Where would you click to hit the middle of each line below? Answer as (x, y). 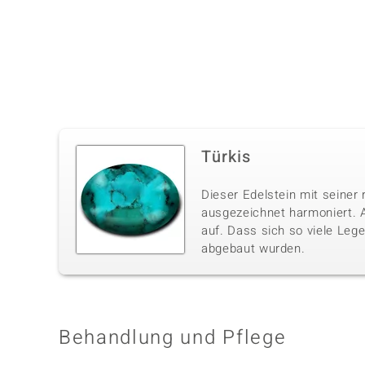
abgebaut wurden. (253, 249)
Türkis (226, 157)
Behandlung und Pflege (173, 338)
